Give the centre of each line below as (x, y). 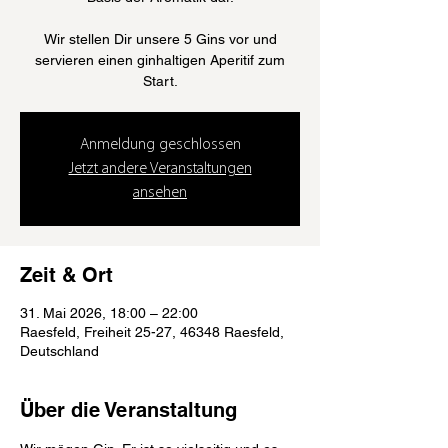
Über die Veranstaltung (128, 410)
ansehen (160, 193)
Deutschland (59, 351)
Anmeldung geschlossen (160, 145)
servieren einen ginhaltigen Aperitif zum (160, 60)
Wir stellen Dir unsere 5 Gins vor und (160, 39)
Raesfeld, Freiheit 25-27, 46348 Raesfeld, (152, 332)
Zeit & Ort (66, 275)
